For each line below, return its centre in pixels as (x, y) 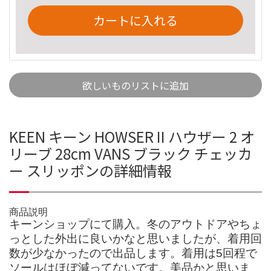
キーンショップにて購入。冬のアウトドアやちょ (135, 224)
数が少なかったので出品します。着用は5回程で (133, 253)
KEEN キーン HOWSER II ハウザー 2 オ (132, 136)
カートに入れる (135, 20)
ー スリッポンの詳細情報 (90, 170)
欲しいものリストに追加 (135, 85)
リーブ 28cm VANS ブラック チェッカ (131, 153)
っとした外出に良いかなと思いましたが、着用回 (135, 238)
